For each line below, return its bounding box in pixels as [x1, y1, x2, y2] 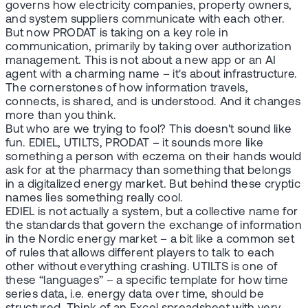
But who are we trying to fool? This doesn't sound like [5, 124, 292, 136]
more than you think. [5, 110, 117, 122]
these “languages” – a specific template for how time [5, 275, 289, 287]
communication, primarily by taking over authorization [5, 41, 291, 54]
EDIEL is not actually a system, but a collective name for [5, 206, 298, 219]
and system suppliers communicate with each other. [5, 14, 285, 26]
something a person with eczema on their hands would [5, 151, 302, 164]
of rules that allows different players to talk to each [5, 247, 275, 260]
